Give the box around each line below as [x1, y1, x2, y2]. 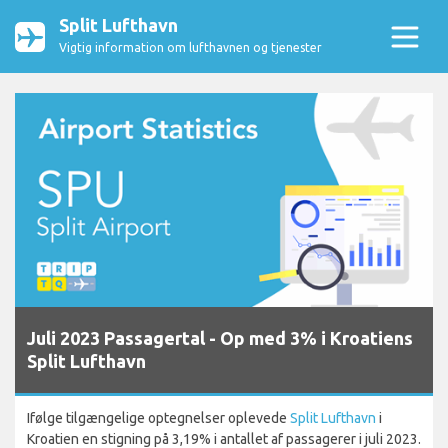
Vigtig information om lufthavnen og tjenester [59, 41, 322, 54]
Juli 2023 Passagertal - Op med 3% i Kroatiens [27, 328, 413, 349]
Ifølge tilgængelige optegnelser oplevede [27, 410, 290, 427]
